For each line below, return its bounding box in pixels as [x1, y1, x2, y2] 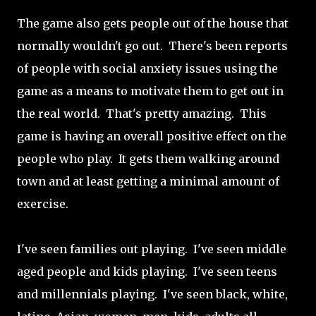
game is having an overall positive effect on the [17, 129, 286, 143]
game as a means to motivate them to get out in [17, 84, 284, 98]
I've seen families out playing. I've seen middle [17, 242, 286, 256]
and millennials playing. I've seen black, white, [17, 287, 288, 301]
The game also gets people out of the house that [17, 16, 288, 30]
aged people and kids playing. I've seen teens [17, 265, 277, 279]
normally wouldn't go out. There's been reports [17, 39, 288, 53]
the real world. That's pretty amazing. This [17, 107, 267, 121]
